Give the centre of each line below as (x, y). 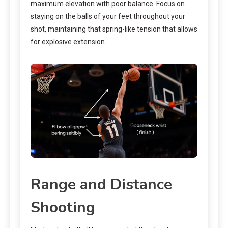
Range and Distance (101, 184)
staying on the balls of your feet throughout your (108, 17)
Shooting (63, 207)
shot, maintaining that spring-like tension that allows (114, 29)
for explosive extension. (68, 42)
